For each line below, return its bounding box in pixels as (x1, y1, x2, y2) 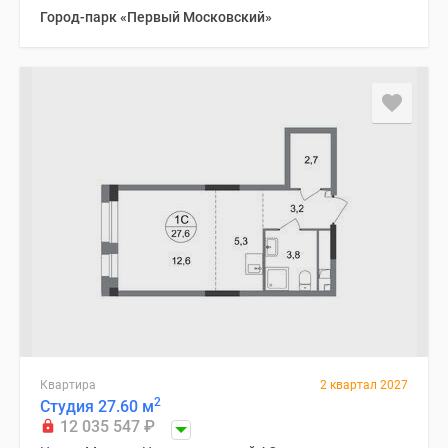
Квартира (40, 378, 96, 392)
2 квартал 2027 (320, 378, 408, 392)
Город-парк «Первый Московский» (40, 9, 272, 25)
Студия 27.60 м (40, 397, 154, 416)
